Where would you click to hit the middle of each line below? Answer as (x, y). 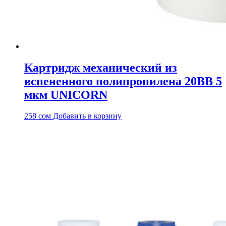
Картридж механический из (101, 67)
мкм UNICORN (66, 95)
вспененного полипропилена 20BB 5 (123, 81)
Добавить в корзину (87, 116)
